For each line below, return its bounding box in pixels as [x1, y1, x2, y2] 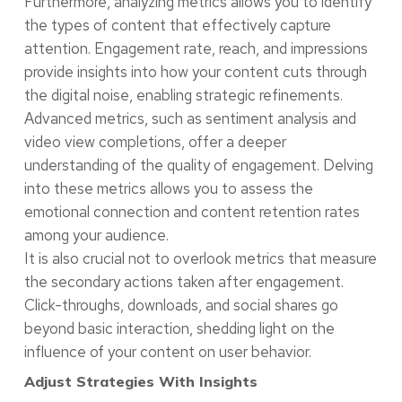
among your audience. [23, 224, 169, 245]
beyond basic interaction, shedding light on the [23, 318, 335, 338]
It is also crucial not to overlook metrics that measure [23, 248, 377, 268]
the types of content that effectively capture [23, 14, 331, 35]
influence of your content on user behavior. [23, 341, 311, 362]
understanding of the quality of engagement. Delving [23, 154, 373, 175]
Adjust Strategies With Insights [23, 371, 258, 390]
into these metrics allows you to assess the [23, 178, 313, 198]
